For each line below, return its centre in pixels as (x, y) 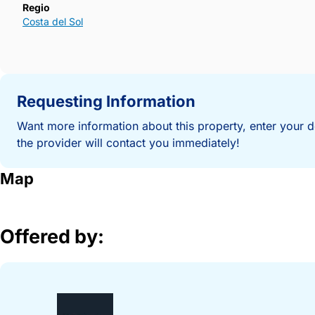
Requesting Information (106, 102)
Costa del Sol (53, 22)
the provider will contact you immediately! (128, 143)
